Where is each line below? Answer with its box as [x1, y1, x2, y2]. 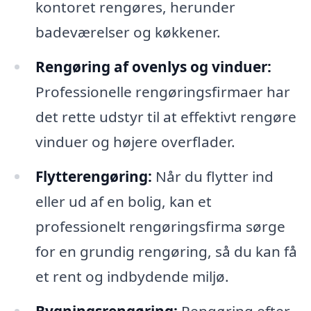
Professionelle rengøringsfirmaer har [35, 82, 290, 102]
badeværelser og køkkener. [35, 22, 221, 42]
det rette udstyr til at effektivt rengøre [35, 107, 296, 127]
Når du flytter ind [151, 166, 274, 186]
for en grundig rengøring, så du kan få [35, 241, 297, 261]
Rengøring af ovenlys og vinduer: [35, 57, 271, 77]
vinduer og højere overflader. [35, 132, 235, 152]
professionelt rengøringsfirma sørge [35, 216, 285, 236]
